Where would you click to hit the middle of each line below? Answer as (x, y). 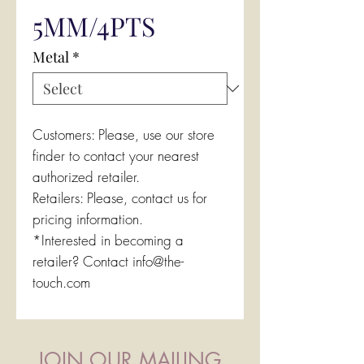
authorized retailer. (86, 177)
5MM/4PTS (94, 26)
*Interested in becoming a (108, 240)
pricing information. (88, 219)
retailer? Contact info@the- (108, 261)
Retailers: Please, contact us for (120, 198)
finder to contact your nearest (116, 156)
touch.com (61, 282)
